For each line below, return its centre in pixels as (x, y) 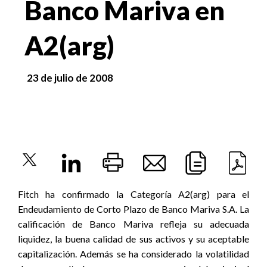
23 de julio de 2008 (70, 78)
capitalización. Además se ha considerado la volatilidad (133, 254)
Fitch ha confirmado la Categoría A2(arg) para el (133, 194)
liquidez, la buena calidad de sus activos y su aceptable (133, 239)
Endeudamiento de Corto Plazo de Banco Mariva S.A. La (133, 209)
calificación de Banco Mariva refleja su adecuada (133, 224)
